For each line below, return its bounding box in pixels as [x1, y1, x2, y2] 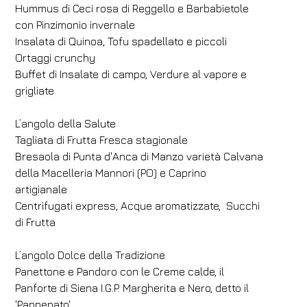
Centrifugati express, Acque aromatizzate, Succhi [15, 199, 260, 212]
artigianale [15, 183, 71, 195]
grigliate [15, 84, 55, 97]
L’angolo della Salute [15, 117, 116, 130]
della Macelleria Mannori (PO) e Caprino [15, 167, 207, 179]
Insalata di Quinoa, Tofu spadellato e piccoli [15, 35, 228, 47]
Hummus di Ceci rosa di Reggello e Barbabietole [15, 2, 249, 14]
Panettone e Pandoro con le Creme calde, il [15, 265, 225, 278]
